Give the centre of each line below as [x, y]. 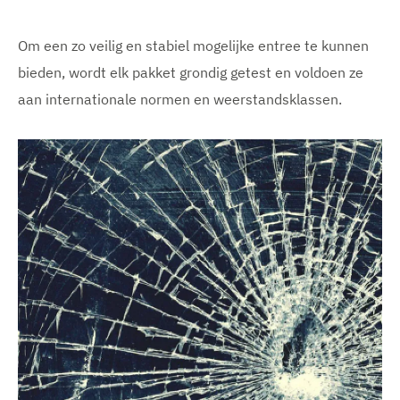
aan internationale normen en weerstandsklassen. [180, 99]
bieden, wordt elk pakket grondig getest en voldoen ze [191, 72]
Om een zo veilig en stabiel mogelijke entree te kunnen [193, 45]
